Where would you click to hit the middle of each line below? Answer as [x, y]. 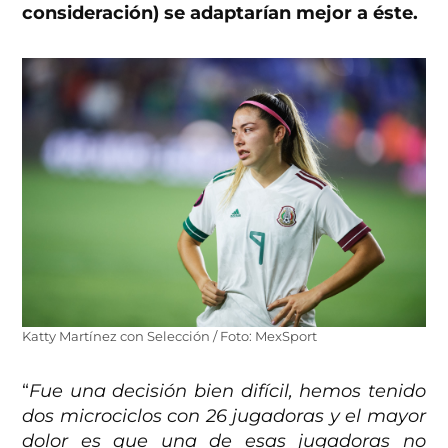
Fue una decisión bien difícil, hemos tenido [227, 391]
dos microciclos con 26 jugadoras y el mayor [224, 416]
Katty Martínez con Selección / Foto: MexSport [170, 337]
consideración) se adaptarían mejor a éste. [220, 13]
